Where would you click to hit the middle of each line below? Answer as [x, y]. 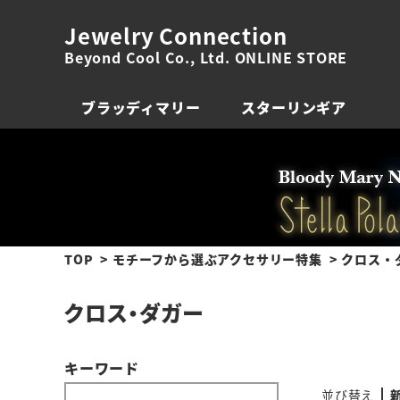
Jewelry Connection [176, 35]
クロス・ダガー [134, 312]
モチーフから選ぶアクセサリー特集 [217, 259]
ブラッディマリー [141, 107]
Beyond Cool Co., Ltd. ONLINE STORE [206, 57]
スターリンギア [294, 107]
